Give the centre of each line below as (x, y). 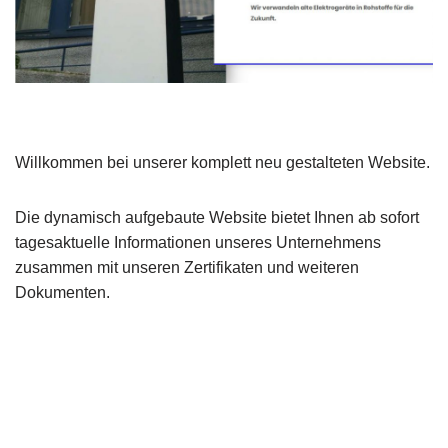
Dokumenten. (62, 292)
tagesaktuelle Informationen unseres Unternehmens (198, 242)
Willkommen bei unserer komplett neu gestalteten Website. (222, 162)
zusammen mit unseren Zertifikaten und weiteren (187, 267)
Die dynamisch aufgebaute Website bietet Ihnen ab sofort (217, 217)
